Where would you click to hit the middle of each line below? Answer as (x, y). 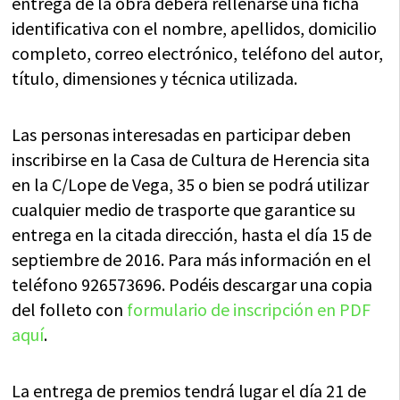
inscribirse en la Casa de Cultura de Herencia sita (191, 160)
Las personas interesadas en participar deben (182, 135)
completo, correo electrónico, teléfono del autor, (198, 54)
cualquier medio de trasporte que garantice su (184, 210)
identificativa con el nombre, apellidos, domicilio (195, 29)
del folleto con (70, 310)
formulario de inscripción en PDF (249, 310)
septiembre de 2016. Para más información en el (192, 260)
